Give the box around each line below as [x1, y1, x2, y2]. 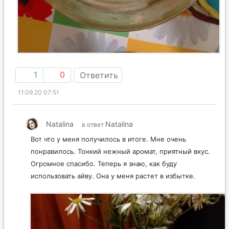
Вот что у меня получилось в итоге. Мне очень [31, 145, 186, 154]
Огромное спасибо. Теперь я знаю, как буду [31, 170, 177, 178]
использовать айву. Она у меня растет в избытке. [31, 182, 195, 191]
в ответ [82, 131, 105, 139]
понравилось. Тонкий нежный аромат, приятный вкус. [31, 157, 210, 166]
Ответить [80, 80, 118, 91]
